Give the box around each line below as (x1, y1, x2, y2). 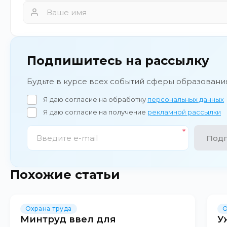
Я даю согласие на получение (43, 108, 147, 116)
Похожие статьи (10, 167, 120, 182)
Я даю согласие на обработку (43, 95, 147, 103)
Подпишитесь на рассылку (27, 53, 209, 68)
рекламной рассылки (147, 108, 221, 116)
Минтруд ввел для (20, 214, 116, 225)
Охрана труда (25, 205, 72, 212)
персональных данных (147, 95, 224, 103)
